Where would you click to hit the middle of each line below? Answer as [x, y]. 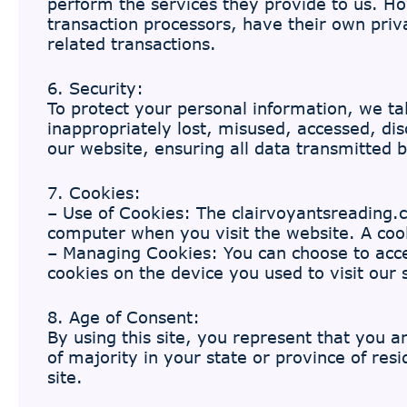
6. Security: [95, 88]
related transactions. [132, 44]
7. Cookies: [94, 193]
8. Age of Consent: [124, 317]
